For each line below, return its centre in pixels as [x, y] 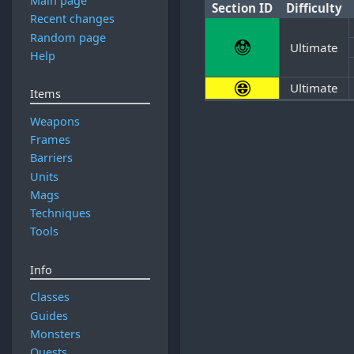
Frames [50, 140]
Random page [68, 37]
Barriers [51, 158]
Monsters [55, 333]
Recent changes [72, 19]
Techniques [60, 213]
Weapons [55, 121]
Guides [49, 315]
